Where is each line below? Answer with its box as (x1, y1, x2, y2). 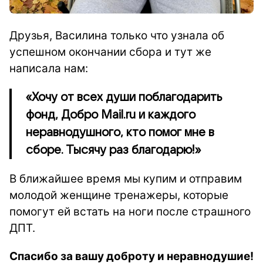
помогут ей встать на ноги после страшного (9, 204, 251, 218)
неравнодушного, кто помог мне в (26, 126, 214, 139)
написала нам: (9, 61, 88, 75)
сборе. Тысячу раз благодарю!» (26, 143, 201, 157)
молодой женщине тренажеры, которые (9, 188, 228, 202)
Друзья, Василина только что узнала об (9, 28, 224, 42)
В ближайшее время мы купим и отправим (9, 171, 242, 186)
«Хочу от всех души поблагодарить (26, 90, 222, 104)
